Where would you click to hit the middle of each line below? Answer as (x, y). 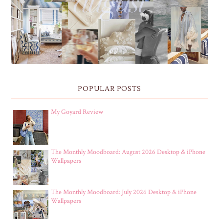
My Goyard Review (77, 112)
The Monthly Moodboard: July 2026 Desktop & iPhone (124, 192)
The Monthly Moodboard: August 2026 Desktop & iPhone (128, 152)
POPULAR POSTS (109, 89)
